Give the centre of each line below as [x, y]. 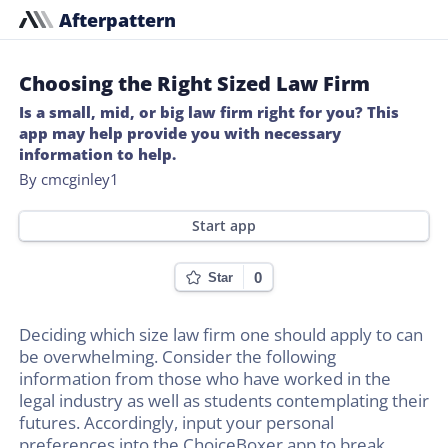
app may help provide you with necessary [180, 132]
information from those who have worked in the [205, 379]
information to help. [97, 153]
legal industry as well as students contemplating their [224, 401]
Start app [224, 225]
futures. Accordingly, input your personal [176, 423]
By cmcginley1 [69, 178]
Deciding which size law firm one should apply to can [221, 335]
